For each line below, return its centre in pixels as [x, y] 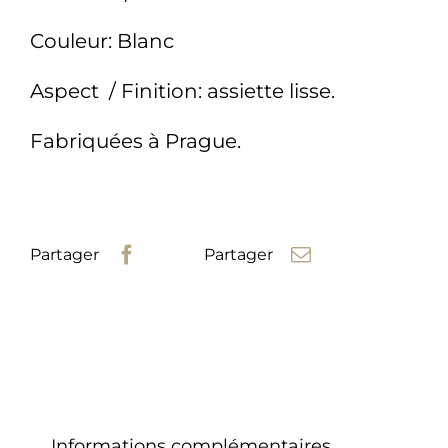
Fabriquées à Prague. [135, 141]
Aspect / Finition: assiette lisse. [182, 91]
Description [102, 398]
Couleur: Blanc [101, 41]
